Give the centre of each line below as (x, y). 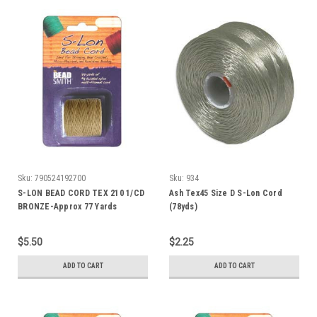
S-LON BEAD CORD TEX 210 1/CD (81, 193)
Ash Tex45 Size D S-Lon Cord (226, 193)
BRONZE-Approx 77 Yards (68, 206)
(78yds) (183, 206)
